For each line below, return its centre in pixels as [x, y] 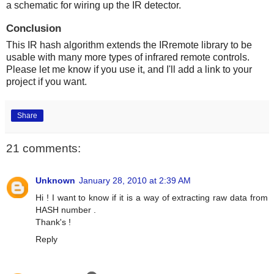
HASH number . [66, 209]
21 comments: [43, 149]
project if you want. [46, 82]
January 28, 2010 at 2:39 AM [135, 180]
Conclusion [34, 28]
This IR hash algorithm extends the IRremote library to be [129, 45]
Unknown [55, 180]
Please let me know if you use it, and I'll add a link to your [129, 70]
